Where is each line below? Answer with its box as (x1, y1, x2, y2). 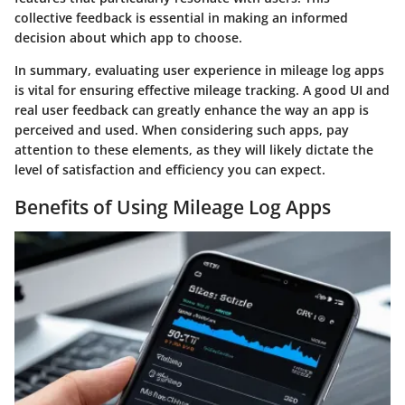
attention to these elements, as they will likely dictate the (14, 140, 373, 158)
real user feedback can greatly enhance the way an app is (14, 100, 369, 118)
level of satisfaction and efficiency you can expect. (14, 160, 325, 178)
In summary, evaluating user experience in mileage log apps (14, 61, 384, 79)
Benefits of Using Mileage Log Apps (14, 193, 331, 220)
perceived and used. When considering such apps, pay (14, 120, 349, 138)
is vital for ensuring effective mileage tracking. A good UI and (14, 80, 390, 99)
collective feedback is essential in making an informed (14, 8, 348, 26)
